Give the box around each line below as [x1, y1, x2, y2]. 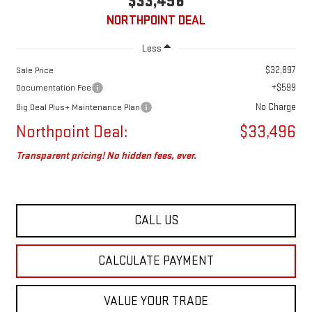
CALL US [134, 212, 178, 228]
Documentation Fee [15, 81, 91, 93]
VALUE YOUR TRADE [104, 293, 208, 309]
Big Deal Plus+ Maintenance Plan [15, 101, 140, 113]
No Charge [256, 100, 297, 113]
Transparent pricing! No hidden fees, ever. [15, 148, 196, 162]
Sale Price [15, 64, 54, 76]
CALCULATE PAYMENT [98, 253, 214, 268]
